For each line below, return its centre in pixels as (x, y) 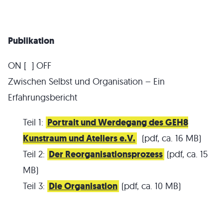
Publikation (31, 41)
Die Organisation (83, 186)
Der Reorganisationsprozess (106, 154)
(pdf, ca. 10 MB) (150, 186)
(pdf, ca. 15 (186, 154)
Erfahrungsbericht (43, 97)
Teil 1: (34, 122)
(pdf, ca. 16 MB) (169, 138)
